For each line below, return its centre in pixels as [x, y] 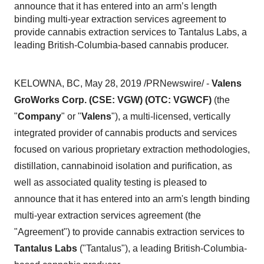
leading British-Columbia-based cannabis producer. [121, 45]
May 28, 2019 [113, 83]
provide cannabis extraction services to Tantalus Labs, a [131, 32]
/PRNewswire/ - [176, 83]
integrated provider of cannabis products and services [126, 133]
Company [39, 116]
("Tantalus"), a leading [126, 248]
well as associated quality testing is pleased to [110, 182]
